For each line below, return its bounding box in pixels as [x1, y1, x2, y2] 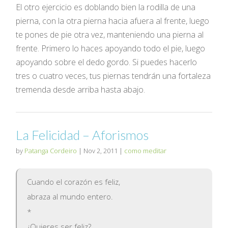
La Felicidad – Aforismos [16, 127, 149, 142]
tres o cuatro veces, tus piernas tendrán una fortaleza [16, 70, 211, 81]
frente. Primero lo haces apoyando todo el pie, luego [16, 42, 206, 54]
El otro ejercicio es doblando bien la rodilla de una [16, 1, 196, 13]
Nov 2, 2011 [83, 146, 118, 155]
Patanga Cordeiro [24, 146, 77, 155]
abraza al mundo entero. [27, 191, 113, 202]
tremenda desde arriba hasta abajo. [16, 83, 146, 95]
